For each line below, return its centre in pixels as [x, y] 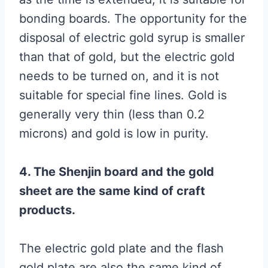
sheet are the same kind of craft [112, 191]
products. [47, 210]
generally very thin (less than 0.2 [112, 114]
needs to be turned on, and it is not [119, 76]
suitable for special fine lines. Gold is [123, 95]
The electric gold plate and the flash [121, 248]
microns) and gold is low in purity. [114, 133]
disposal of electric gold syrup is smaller [132, 38]
